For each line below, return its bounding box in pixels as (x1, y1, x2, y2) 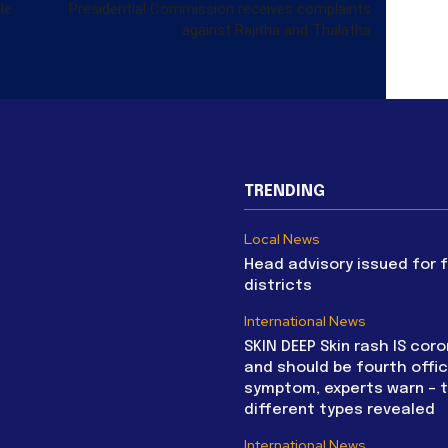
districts (244, 277, 312, 294)
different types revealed (244, 401, 435, 418)
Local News (244, 229, 320, 248)
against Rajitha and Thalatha (182, 20, 371, 39)
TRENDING (244, 182, 325, 200)
